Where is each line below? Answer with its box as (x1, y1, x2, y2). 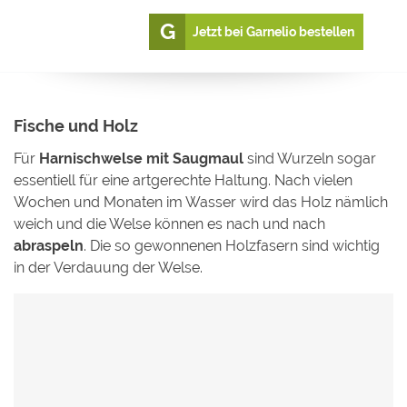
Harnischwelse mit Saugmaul (39, 149, 243, 167)
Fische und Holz (14, 116, 138, 135)
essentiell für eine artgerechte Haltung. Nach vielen (14, 171, 352, 189)
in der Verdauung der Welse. (14, 258, 203, 276)
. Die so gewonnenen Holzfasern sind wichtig (84, 236, 380, 254)
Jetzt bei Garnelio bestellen (193, 25, 355, 39)
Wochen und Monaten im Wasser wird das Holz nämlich (14, 193, 388, 211)
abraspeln (14, 236, 84, 254)
